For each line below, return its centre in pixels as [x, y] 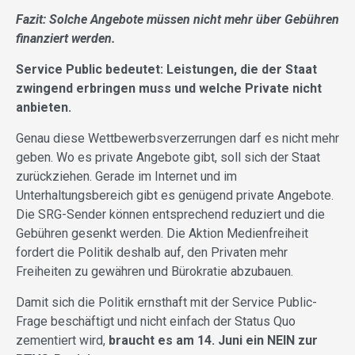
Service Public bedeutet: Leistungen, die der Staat [166, 70]
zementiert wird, [62, 341]
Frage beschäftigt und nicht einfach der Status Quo [156, 322]
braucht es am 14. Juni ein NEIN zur [213, 341]
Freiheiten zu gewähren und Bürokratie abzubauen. [155, 272]
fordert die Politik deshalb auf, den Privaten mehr [152, 253]
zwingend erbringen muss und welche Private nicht [169, 89]
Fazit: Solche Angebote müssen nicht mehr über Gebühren [177, 20]
